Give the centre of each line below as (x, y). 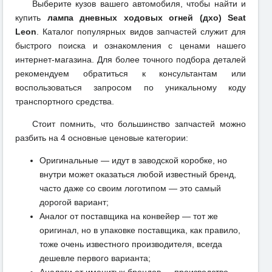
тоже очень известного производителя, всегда (131, 244)
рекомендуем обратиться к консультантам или (131, 74)
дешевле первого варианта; (95, 258)
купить (31, 18)
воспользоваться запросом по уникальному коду (131, 88)
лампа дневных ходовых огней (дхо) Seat (146, 18)
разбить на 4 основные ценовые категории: (102, 138)
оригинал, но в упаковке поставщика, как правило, (140, 230)
